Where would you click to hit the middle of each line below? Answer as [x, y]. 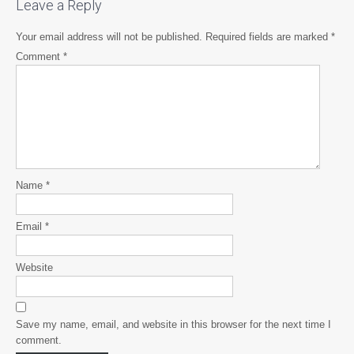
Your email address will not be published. [109, 36]
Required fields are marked [268, 36]
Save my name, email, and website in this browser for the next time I [173, 324]
